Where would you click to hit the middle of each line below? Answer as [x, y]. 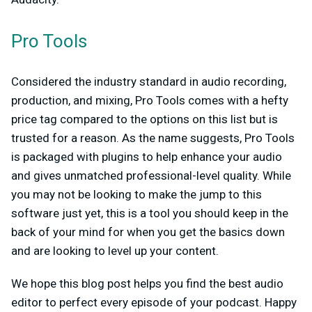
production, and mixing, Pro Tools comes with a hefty [150, 100]
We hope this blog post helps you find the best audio [147, 283]
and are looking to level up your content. [116, 251]
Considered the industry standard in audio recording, [149, 81]
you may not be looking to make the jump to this [136, 194]
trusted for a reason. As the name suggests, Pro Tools [153, 138]
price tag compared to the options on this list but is [145, 119]
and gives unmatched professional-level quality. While [151, 175]
